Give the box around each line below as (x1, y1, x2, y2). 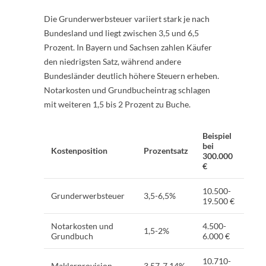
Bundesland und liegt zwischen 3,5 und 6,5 (44, 27, 199, 38)
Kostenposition (51, 145, 107, 156)
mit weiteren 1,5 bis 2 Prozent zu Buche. (44, 99, 191, 109)
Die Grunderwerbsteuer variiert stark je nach (44, 13, 210, 24)
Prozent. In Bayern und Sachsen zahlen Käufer (44, 42, 212, 52)
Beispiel (202, 130, 232, 141)
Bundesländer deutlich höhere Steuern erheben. (44, 70, 219, 81)
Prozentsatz (144, 145, 188, 156)
